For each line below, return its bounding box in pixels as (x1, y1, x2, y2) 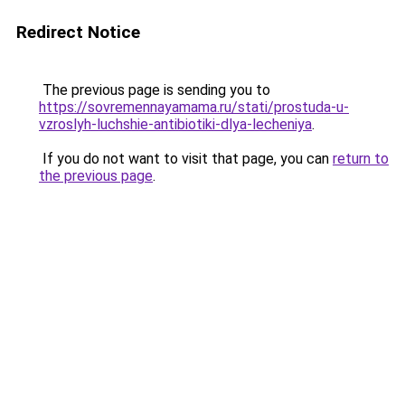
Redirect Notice (16, 22, 140, 42)
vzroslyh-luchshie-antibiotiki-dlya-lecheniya (39, 116, 312, 133)
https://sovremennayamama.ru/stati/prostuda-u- (39, 99, 349, 116)
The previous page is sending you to (39, 81, 270, 99)
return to (333, 150, 389, 167)
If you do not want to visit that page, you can (39, 150, 333, 167)
